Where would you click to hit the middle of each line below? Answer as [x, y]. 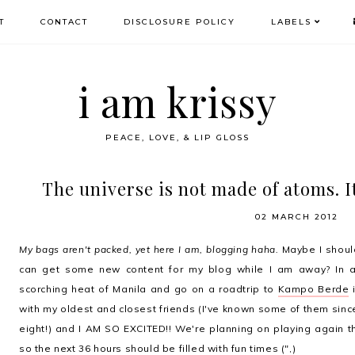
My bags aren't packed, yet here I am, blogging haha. [149, 249]
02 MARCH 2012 [296, 217]
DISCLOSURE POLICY [179, 22]
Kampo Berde [313, 289]
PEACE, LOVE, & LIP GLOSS [177, 137]
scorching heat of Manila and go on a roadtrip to [149, 289]
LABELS [291, 22]
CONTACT [64, 22]
